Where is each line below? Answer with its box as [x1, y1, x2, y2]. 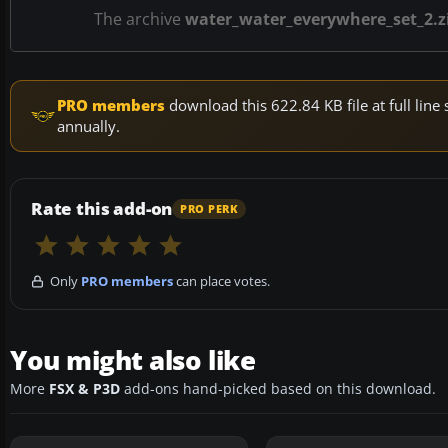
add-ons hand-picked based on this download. [120, 380, 436, 399]
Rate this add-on [31, 197, 173, 221]
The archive [93, 8, 185, 31]
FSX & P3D [49, 380, 120, 399]
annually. [57, 116, 120, 137]
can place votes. [173, 272, 270, 291]
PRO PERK [180, 201, 239, 216]
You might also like [10, 342, 256, 379]
